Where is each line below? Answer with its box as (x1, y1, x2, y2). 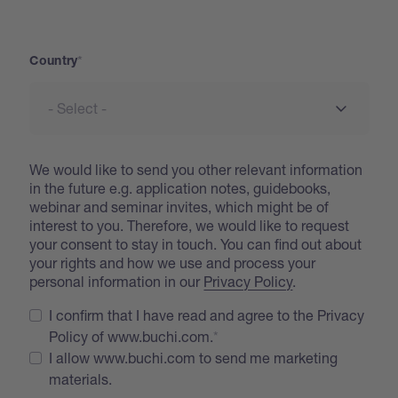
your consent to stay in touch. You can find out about (29, 235, 362, 252)
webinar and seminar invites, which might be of (29, 197, 330, 215)
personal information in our (29, 272, 204, 290)
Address (28, 4, 99, 22)
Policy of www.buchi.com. (49, 327, 214, 345)
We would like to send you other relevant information (29, 160, 363, 178)
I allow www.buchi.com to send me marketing (49, 348, 338, 366)
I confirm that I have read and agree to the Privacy (49, 306, 365, 323)
